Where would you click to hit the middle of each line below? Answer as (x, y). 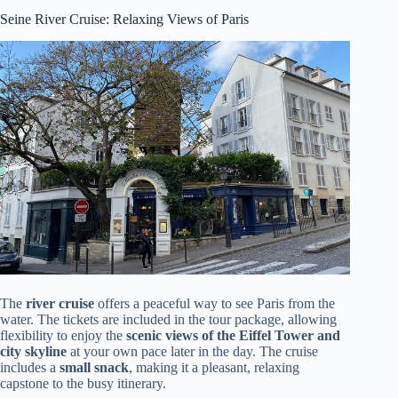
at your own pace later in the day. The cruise (192, 351)
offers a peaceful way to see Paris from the (215, 303)
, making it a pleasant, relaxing (214, 367)
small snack (94, 367)
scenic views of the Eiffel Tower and (233, 335)
